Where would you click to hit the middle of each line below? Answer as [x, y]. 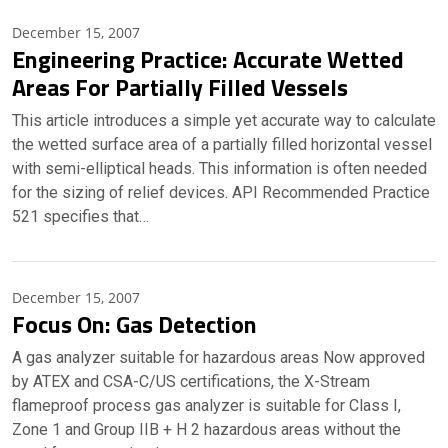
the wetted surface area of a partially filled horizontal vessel [222, 144]
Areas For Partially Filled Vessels [185, 87]
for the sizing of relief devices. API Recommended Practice [221, 192]
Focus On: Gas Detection [139, 324]
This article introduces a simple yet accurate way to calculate [224, 120]
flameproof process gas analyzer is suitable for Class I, [206, 405]
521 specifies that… [80, 216]
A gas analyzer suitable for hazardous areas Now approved [218, 357]
